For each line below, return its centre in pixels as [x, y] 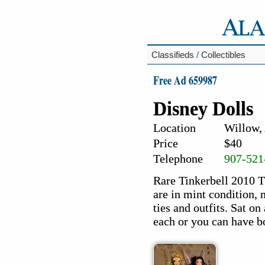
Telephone [178, 159]
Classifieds [173, 55]
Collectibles [223, 55]
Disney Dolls [203, 108]
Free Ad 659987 [185, 80]
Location [174, 128]
